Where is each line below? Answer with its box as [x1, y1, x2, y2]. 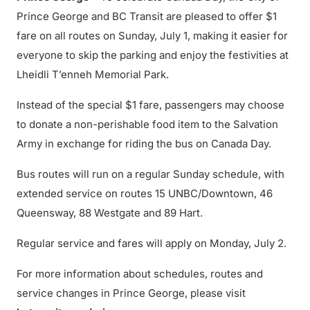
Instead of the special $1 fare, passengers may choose [17, 98, 284, 111]
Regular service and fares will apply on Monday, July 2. [17, 237, 286, 250]
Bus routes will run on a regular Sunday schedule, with [17, 167, 284, 181]
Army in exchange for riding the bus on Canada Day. [17, 137, 271, 150]
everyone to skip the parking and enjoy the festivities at [17, 48, 289, 62]
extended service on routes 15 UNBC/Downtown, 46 [17, 187, 273, 200]
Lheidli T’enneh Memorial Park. [17, 68, 169, 81]
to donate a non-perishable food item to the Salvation [17, 118, 278, 131]
